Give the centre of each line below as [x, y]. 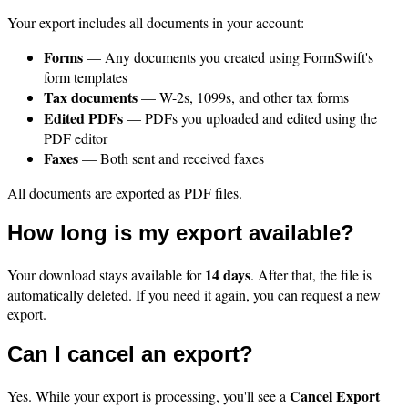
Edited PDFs [83, 118]
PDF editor [76, 138]
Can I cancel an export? [130, 353]
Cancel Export [335, 395]
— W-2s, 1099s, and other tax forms [243, 97]
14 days [228, 274]
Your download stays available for [106, 274]
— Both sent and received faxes [171, 158]
